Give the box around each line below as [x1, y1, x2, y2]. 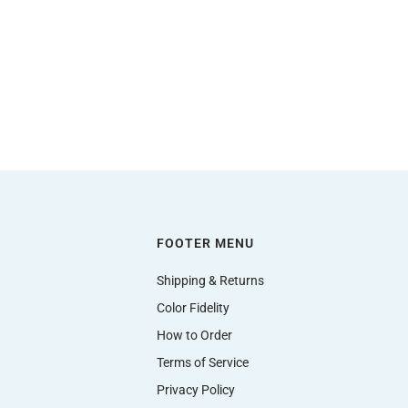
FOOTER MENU [156, 235, 254, 250]
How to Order [156, 327, 232, 342]
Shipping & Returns [156, 272, 264, 288]
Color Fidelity [156, 300, 229, 315]
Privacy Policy [156, 382, 235, 397]
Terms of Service [156, 354, 249, 370]
